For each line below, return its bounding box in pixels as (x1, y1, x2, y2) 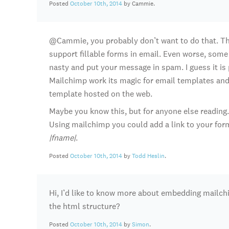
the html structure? (49, 201, 120, 212)
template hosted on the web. (49, 88, 152, 99)
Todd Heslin (132, 152, 165, 160)
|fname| (49, 132, 76, 143)
